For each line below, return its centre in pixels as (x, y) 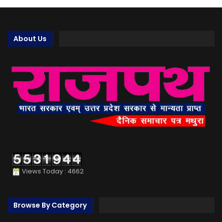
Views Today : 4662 (52, 171)
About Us (30, 39)
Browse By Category (50, 205)
